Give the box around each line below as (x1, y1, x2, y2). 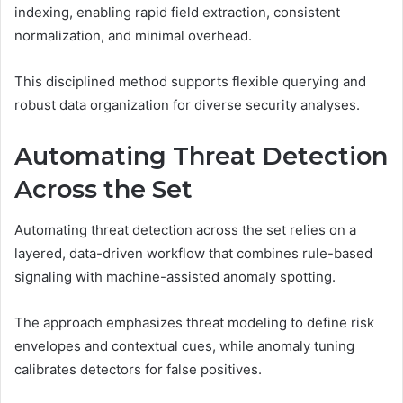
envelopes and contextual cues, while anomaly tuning (14, 336, 354, 354)
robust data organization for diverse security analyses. (14, 96, 360, 113)
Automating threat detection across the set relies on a (14, 220, 356, 238)
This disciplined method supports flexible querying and (14, 73, 366, 90)
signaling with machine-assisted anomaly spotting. (14, 267, 336, 285)
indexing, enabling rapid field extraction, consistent (14, 4, 340, 21)
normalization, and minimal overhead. (14, 27, 252, 44)
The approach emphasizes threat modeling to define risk (14, 313, 374, 331)
